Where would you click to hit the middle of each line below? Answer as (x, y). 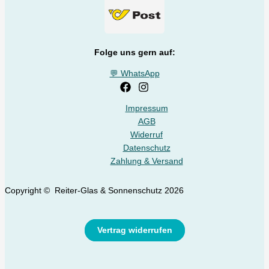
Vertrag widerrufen (134, 230)
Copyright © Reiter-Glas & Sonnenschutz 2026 (94, 191)
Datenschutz (147, 148)
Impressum (147, 108)
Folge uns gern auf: (134, 52)
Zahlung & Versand (147, 161)
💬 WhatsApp (134, 74)
